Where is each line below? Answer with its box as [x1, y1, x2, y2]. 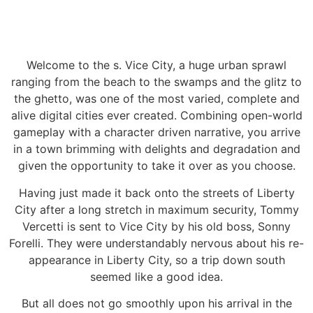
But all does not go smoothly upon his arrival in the [21, 296, 292, 310]
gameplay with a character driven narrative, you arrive [13, 125, 300, 140]
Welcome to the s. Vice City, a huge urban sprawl [27, 58, 286, 73]
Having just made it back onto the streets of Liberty [18, 185, 295, 200]
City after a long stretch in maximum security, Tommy [14, 202, 299, 217]
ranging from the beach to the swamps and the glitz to [11, 75, 302, 89]
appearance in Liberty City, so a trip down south [28, 252, 285, 267]
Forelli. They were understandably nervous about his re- [9, 235, 304, 250]
